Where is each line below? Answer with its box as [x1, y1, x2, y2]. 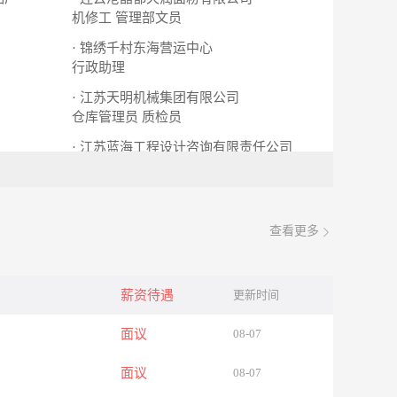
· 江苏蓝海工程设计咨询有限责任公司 [72, 140, 292, 154]
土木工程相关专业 [72, 160, 178, 174]
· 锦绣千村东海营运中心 [72, 41, 213, 55]
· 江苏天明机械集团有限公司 [72, 90, 239, 105]
